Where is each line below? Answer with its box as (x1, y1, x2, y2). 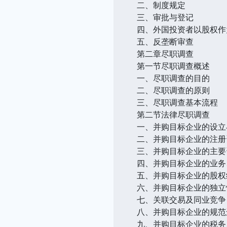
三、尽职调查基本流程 (137, 96, 218, 108)
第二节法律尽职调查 (137, 108, 210, 120)
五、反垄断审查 (137, 35, 194, 47)
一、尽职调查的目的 (137, 72, 210, 84)
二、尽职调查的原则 (137, 84, 210, 96)
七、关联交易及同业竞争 (137, 194, 226, 205)
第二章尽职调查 (137, 48, 194, 59)
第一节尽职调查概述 (137, 60, 210, 71)
